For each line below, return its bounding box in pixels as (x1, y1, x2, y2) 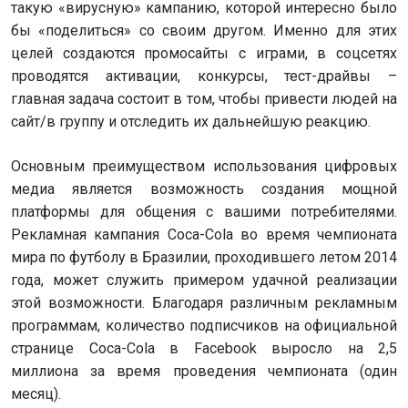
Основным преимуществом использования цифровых (11, 158, 397, 175)
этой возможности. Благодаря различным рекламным (11, 294, 397, 311)
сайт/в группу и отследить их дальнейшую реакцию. (11, 113, 371, 130)
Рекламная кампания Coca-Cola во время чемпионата (11, 226, 397, 243)
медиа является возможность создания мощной (11, 180, 397, 198)
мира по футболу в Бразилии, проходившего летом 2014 (11, 249, 397, 266)
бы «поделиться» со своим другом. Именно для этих (11, 22, 397, 39)
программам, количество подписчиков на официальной (11, 317, 397, 334)
